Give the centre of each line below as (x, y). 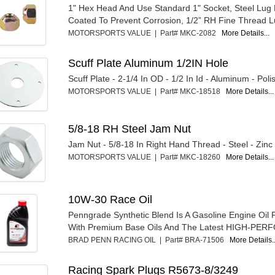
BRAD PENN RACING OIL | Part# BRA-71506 (149, 240)
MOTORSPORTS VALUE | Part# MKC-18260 (147, 157)
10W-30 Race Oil (110, 199)
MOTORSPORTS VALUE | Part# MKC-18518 (147, 91)
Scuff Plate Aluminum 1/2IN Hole (149, 63)
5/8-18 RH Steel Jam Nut (130, 129)
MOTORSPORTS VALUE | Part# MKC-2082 (145, 33)
